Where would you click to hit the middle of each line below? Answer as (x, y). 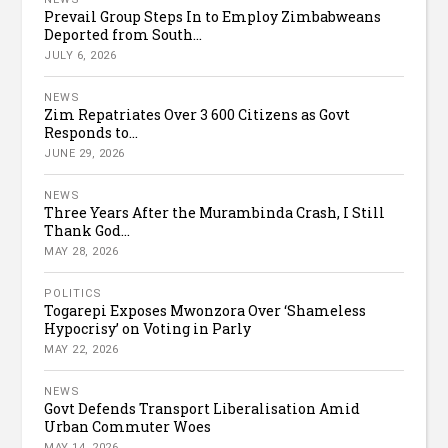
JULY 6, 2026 (80, 56)
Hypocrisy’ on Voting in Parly (148, 329)
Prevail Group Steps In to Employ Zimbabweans (213, 17)
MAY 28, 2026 (81, 252)
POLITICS (73, 294)
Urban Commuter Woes (128, 427)
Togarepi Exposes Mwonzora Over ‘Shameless (205, 311)
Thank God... (87, 231)
